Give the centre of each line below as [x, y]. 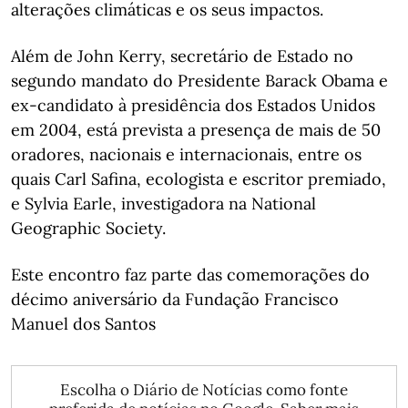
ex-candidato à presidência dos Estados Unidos [193, 105]
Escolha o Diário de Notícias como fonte [204, 390]
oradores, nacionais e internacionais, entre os [186, 154]
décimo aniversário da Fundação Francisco [175, 299]
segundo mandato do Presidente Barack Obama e [199, 81]
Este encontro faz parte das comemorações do [190, 275]
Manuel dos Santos [83, 324]
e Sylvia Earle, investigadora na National [163, 204]
